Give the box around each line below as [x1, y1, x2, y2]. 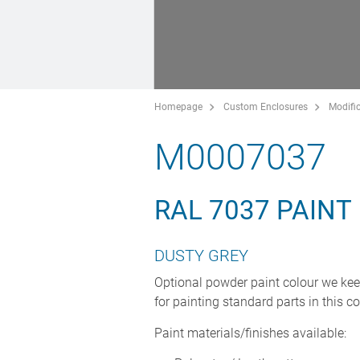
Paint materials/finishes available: [154, 325, 346, 341]
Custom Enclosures [223, 100, 308, 112]
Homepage [154, 100, 202, 112]
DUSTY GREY [154, 245, 248, 265]
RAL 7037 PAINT [154, 194, 352, 226]
